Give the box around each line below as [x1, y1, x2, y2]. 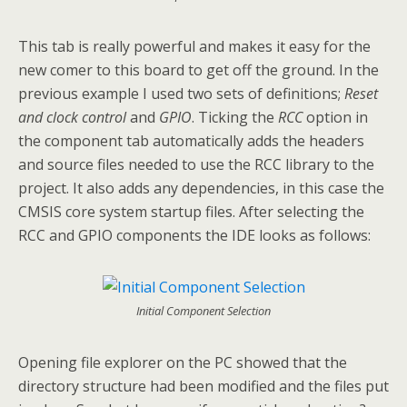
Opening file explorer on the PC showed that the [18, 352, 347, 373]
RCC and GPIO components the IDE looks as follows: [18, 225, 371, 246]
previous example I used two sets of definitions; [18, 84, 344, 104]
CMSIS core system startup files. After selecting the [18, 202, 364, 223]
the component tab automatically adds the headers [18, 131, 364, 152]
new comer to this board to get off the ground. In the [18, 60, 379, 81]
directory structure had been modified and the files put [18, 376, 389, 397]
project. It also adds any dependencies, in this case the [18, 178, 384, 199]
